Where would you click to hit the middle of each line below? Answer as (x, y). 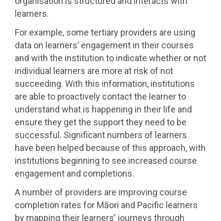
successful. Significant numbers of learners (101, 135)
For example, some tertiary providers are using (105, 32)
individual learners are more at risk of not (94, 71)
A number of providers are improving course (101, 192)
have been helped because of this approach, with (110, 148)
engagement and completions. (74, 173)
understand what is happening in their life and (103, 109)
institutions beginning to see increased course (106, 161)
